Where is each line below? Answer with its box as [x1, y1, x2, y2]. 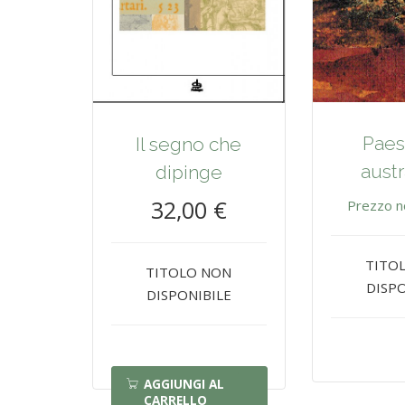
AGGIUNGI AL [144, 375, 224, 392]
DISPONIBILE [146, 285, 231, 304]
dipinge [155, 160, 222, 184]
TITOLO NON [146, 262, 232, 281]
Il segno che [136, 132, 242, 155]
